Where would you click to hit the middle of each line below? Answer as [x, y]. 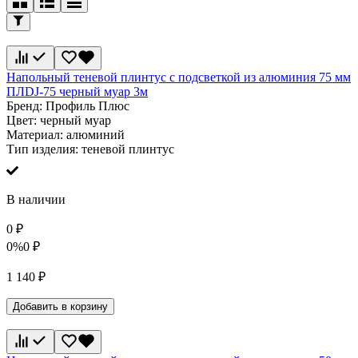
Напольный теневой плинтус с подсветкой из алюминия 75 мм [179, 78]
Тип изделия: [44, 149]
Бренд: [26, 106]
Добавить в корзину [60, 307]
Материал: [36, 135]
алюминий [95, 135]
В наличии [36, 200]
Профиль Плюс [88, 106]
